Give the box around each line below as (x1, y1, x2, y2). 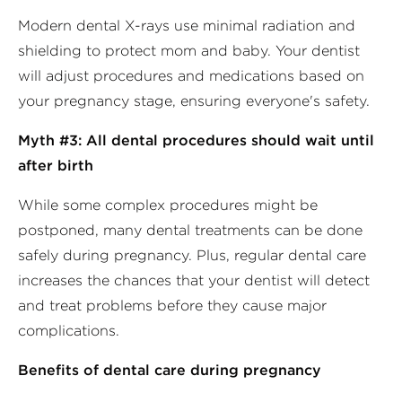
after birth (18, 156, 93, 175)
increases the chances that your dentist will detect (18, 271, 370, 290)
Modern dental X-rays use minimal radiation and (18, 16, 355, 35)
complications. (18, 321, 119, 340)
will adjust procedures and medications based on (18, 66, 364, 85)
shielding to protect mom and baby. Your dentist (18, 41, 360, 60)
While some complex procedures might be (18, 196, 318, 214)
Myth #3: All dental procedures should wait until (18, 131, 374, 150)
